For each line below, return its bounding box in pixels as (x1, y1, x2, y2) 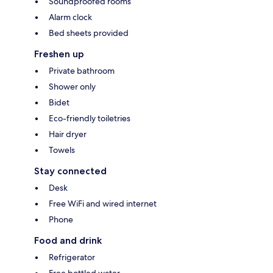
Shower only (49, 81, 96, 93)
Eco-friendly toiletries (49, 113, 130, 124)
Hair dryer (49, 129, 87, 140)
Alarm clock (49, 12, 92, 23)
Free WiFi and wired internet (49, 198, 157, 210)
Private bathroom (49, 65, 115, 77)
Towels (49, 144, 75, 156)
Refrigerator (49, 252, 95, 263)
